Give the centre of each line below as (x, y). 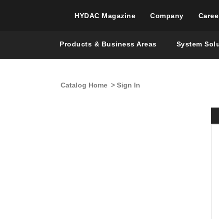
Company (167, 15)
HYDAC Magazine (105, 15)
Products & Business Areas (108, 44)
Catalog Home (84, 85)
